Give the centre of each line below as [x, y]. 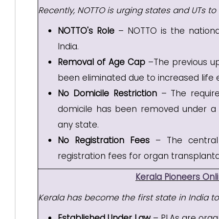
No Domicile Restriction [107, 93]
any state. [78, 125]
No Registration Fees [104, 140]
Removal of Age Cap [101, 62]
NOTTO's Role [86, 31]
